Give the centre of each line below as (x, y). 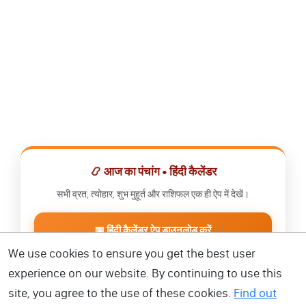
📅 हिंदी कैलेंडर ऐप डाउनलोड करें (153, 230)
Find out (255, 293)
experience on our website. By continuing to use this (145, 273)
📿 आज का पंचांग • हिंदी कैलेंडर (153, 171)
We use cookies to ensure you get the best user (132, 253)
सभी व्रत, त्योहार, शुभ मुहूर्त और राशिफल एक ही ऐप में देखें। (153, 194)
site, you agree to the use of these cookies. (121, 293)
